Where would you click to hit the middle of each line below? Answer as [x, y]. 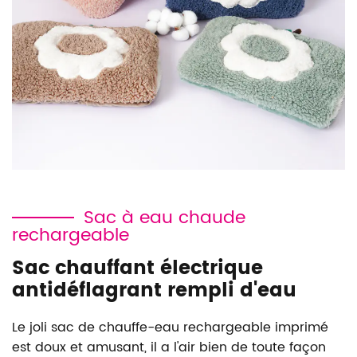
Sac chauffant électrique [137, 268]
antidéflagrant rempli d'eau [154, 290]
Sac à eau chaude [165, 218]
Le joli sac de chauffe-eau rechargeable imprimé [170, 327]
